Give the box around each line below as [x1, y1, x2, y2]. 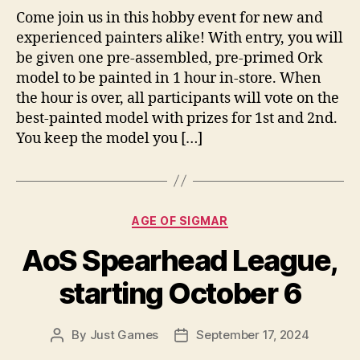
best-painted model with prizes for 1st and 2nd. [16, 108, 337, 128]
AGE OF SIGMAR [132, 213, 228, 227]
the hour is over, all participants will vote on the [16, 88, 339, 108]
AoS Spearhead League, [22, 243, 338, 279]
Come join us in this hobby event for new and [16, 8, 323, 27]
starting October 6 [58, 276, 302, 312]
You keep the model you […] [16, 129, 202, 148]
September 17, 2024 [196, 327, 309, 343]
